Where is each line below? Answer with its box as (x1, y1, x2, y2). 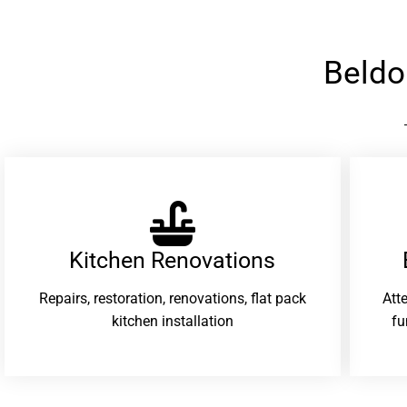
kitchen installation (111, 313, 233, 331)
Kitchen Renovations (69, 246, 276, 273)
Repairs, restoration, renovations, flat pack (38, 290, 306, 308)
